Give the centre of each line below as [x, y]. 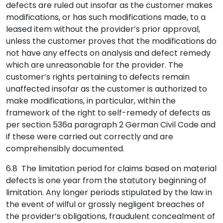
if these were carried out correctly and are [90, 137]
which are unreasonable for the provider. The [95, 65]
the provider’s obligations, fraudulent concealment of [111, 216]
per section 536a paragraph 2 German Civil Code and [111, 125]
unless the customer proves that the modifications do [111, 41]
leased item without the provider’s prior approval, [103, 29]
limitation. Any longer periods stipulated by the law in [109, 192]
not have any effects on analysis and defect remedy [108, 53]
